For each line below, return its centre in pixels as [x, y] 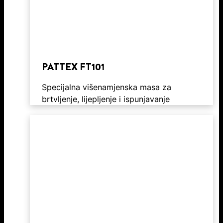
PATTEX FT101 [73, 67]
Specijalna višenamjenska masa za [107, 87]
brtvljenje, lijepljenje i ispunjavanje [106, 99]
